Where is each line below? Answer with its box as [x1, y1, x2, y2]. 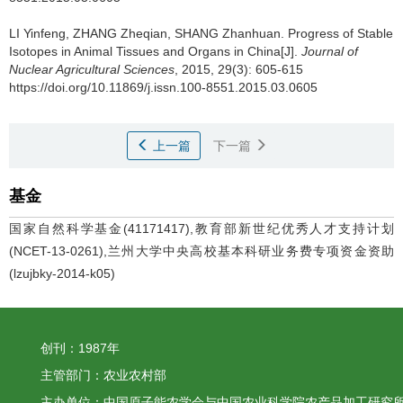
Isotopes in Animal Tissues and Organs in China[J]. [9, 44, 301, 58]
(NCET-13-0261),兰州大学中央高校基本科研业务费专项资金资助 [9, 244, 394, 258]
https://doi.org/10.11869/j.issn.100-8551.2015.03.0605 [9, 80, 318, 94]
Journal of [301, 44, 358, 58]
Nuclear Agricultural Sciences [9, 62, 175, 76]
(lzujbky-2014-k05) [9, 266, 115, 281]
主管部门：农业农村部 [40, 368, 166, 382]
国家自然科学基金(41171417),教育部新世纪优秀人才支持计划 [9, 221, 394, 236]
